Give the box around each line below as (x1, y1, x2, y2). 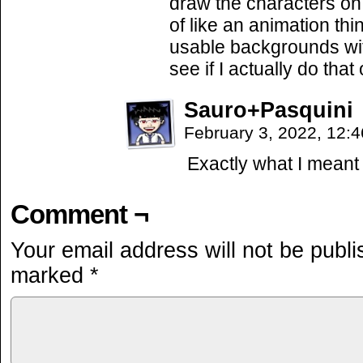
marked (11, 263, 90, 288)
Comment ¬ (11, 199, 148, 229)
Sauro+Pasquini (184, 98, 353, 122)
